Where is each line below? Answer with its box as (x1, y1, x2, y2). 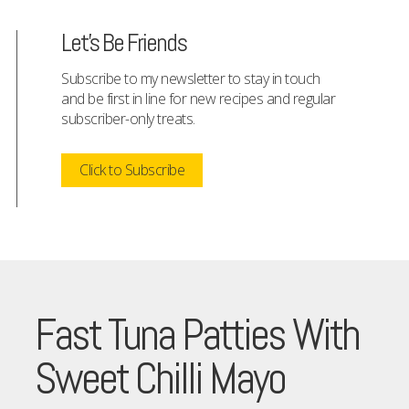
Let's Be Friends (61, 26, 186, 59)
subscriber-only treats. (61, 109, 195, 130)
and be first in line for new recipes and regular (61, 89, 335, 110)
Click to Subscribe (79, 160, 184, 181)
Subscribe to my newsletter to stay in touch (61, 68, 320, 89)
